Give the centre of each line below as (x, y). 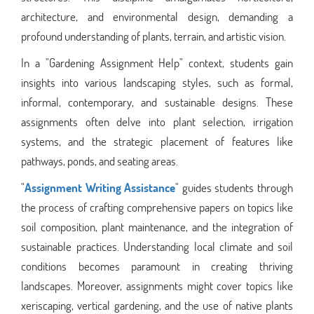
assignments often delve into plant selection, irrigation (157, 121)
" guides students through (234, 187)
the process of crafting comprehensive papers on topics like (157, 207)
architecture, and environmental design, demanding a (157, 16)
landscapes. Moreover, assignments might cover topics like (157, 285)
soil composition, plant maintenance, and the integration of (157, 226)
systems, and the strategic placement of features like (157, 141)
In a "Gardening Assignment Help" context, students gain (157, 62)
